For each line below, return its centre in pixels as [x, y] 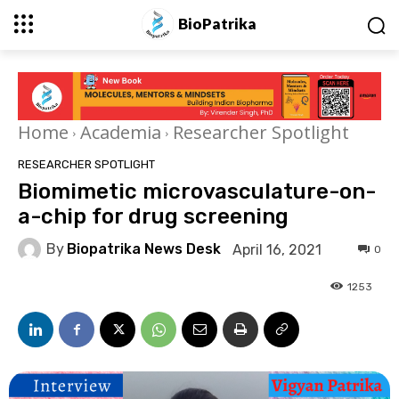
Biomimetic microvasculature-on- [197, 192]
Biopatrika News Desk [144, 249]
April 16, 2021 [277, 249]
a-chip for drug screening [153, 217]
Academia [121, 133]
